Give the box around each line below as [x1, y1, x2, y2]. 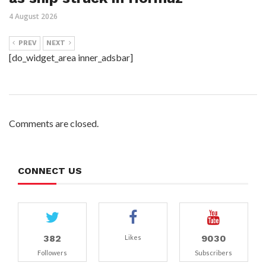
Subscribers [195, 249, 233, 257]
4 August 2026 [9, 11, 58, 22]
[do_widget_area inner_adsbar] [9, 52, 133, 64]
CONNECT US [18, 165, 82, 177]
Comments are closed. [9, 118, 99, 129]
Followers [37, 249, 68, 257]
